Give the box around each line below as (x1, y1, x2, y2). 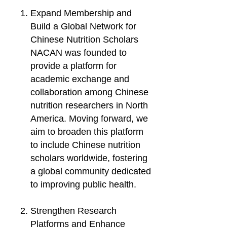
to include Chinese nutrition (30, 140, 140, 150)
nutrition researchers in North (30, 100, 148, 110)
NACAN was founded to (30, 48, 127, 58)
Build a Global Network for (30, 21, 136, 31)
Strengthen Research (30, 206, 117, 216)
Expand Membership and (30, 8, 132, 18)
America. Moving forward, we (30, 113, 148, 124)
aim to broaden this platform (30, 127, 143, 137)
